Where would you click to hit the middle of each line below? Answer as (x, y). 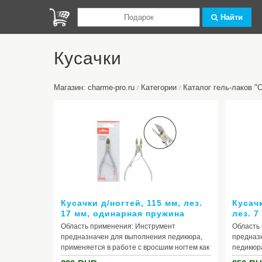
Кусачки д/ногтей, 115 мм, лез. (132, 203)
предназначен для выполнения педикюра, (132, 237)
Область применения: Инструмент (118, 226)
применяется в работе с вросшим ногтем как (135, 247)
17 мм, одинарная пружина (123, 213)
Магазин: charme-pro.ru (94, 87)
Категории (159, 87)
